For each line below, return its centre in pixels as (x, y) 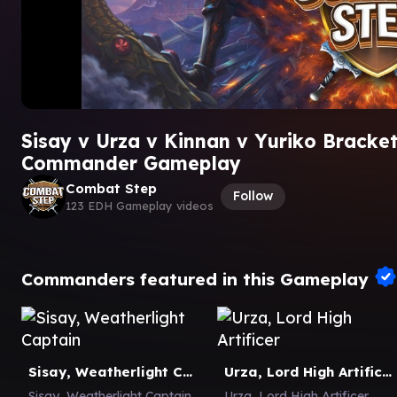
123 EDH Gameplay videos (140, 206)
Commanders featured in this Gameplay (198, 278)
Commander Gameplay (131, 163)
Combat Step (111, 188)
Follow (253, 196)
